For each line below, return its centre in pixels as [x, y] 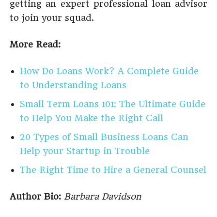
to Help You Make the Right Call [92, 118]
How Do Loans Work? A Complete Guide [109, 71]
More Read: [35, 44]
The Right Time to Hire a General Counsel [113, 170]
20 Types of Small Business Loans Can [104, 137]
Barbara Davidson [102, 196]
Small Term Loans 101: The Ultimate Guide [113, 104]
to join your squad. [52, 18]
